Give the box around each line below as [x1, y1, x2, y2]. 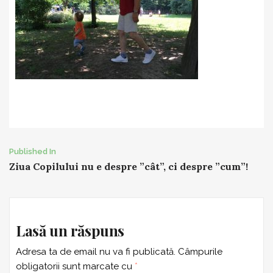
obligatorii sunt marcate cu [16, 261, 135, 272]
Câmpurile [178, 246, 222, 257]
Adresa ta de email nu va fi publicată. [16, 246, 175, 257]
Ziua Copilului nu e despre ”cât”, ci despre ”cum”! [9, 160, 248, 172]
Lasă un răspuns [16, 221, 124, 240]
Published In [9, 147, 56, 156]
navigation [9, 166, 115, 196]
